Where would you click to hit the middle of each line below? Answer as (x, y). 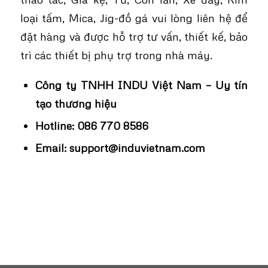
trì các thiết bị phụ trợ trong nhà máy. (116, 54)
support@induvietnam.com (137, 147)
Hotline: (56, 125)
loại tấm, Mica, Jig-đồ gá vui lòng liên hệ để (134, 17)
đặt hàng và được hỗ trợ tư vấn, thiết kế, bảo (134, 36)
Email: (52, 147)
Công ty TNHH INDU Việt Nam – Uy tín (141, 84)
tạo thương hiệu (76, 103)
